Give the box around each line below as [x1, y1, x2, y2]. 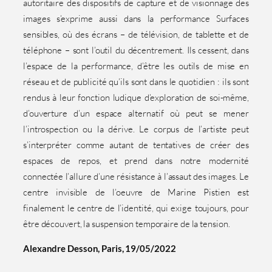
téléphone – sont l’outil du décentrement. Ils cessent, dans [23, 44, 249, 56]
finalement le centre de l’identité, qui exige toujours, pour [23, 202, 249, 214]
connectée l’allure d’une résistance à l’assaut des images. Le [23, 171, 249, 183]
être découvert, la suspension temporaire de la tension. [23, 218, 230, 230]
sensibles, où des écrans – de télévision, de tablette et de [23, 29, 249, 41]
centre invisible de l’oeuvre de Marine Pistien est [23, 186, 249, 199]
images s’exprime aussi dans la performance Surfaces [23, 13, 249, 25]
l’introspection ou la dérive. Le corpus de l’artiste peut [23, 123, 249, 135]
